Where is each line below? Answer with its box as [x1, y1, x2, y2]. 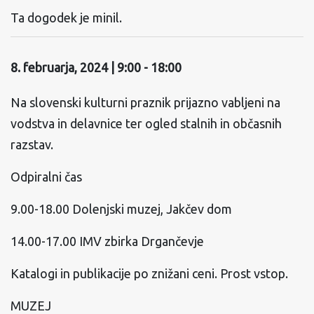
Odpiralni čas [11, 170, 82, 184]
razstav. [11, 137, 53, 151]
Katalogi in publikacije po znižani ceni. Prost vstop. [11, 266, 288, 280]
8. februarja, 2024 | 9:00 [11, 60, 141, 74]
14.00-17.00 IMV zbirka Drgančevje [11, 234, 204, 248]
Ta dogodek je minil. [11, 11, 122, 25]
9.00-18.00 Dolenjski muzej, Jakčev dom [11, 202, 232, 216]
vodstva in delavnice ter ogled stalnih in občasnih [11, 116, 282, 130]
